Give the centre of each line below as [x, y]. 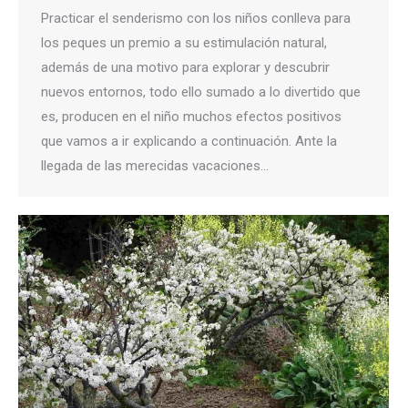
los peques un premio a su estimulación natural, [184, 43]
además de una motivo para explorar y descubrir [185, 68]
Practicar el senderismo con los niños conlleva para [196, 19]
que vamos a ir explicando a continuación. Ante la [189, 142]
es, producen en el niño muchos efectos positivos [191, 117]
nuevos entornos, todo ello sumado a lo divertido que [201, 92]
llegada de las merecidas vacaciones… [155, 166]
